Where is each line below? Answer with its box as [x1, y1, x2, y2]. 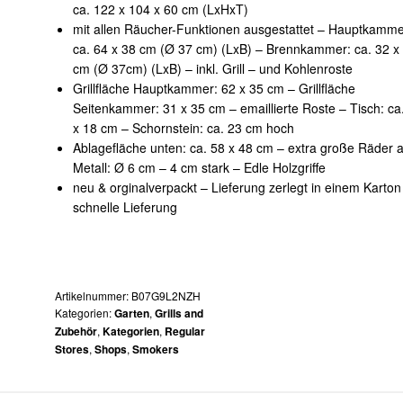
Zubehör [55, 324, 98, 339]
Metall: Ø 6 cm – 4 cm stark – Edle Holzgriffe [72, 158, 326, 177]
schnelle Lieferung [72, 198, 177, 217]
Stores [55, 342, 90, 357]
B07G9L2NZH [131, 288, 201, 303]
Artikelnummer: [55, 288, 132, 303]
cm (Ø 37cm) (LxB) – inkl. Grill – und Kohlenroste [72, 59, 353, 78]
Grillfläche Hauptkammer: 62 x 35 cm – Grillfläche [72, 79, 355, 98]
